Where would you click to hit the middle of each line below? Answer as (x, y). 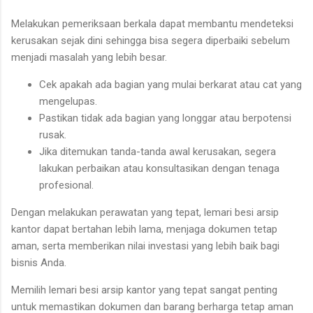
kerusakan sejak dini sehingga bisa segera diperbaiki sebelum (151, 41)
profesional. (66, 185)
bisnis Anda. (39, 263)
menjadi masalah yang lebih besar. (89, 58)
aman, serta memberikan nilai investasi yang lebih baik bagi (145, 246)
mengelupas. (68, 102)
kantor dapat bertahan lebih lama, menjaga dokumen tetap (144, 230)
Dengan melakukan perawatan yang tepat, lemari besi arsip (145, 213)
